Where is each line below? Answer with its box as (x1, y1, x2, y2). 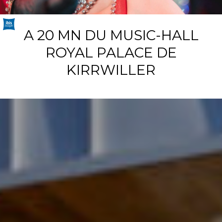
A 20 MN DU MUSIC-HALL (23, 27, 199, 44)
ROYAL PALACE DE (45, 44, 177, 61)
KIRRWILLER (66, 61, 156, 78)
